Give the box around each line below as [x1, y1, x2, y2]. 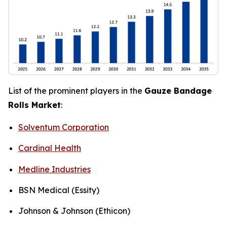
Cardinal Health [18, 143, 81, 154]
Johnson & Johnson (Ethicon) [18, 206, 130, 216]
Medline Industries [18, 164, 91, 174]
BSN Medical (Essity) [18, 184, 99, 195]
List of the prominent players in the [8, 85, 144, 96]
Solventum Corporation [18, 122, 109, 132]
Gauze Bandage [144, 85, 212, 96]
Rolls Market [8, 99, 61, 110]
